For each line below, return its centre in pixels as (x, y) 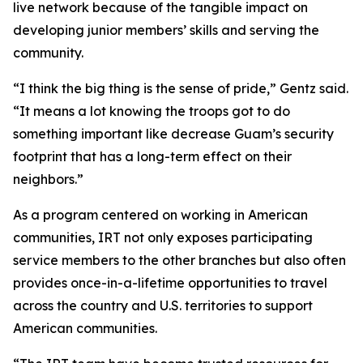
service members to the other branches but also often (179, 260)
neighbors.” (48, 179)
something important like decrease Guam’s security (173, 134)
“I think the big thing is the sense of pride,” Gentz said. (181, 88)
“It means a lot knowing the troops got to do (152, 111)
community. (48, 53)
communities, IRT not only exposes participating (163, 237)
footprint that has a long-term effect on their (152, 156)
